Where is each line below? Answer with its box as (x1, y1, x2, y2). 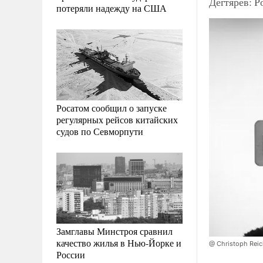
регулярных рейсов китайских (56, 113, 178, 126)
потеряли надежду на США (56, 1, 167, 14)
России (56, 248, 85, 261)
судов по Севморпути (56, 124, 143, 137)
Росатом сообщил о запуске (56, 101, 167, 114)
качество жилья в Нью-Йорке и (56, 236, 181, 249)
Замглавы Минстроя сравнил (56, 224, 173, 237)
